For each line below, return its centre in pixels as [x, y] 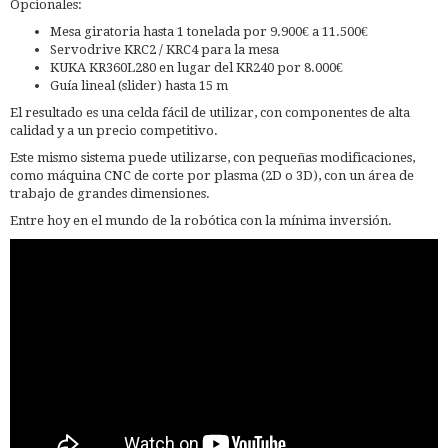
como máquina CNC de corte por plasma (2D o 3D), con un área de [212, 175]
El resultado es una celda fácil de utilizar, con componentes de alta [210, 112]
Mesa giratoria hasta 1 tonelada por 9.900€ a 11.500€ [209, 31]
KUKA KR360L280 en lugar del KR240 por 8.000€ [196, 67]
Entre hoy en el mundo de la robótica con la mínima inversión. [201, 220]
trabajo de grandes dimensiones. [111, 193]
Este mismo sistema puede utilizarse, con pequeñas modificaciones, [212, 157]
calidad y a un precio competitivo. [114, 130]
